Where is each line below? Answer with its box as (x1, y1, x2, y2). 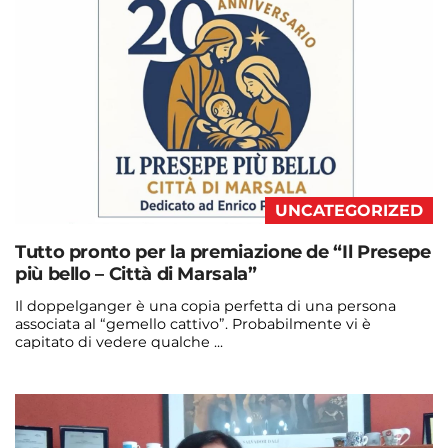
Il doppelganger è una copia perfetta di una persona (15, 296, 396, 315)
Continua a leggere (15, 360, 158, 379)
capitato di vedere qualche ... (15, 332, 223, 351)
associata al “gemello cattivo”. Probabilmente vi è (15, 314, 371, 333)
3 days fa (164, 398, 226, 417)
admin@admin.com (15, 398, 159, 417)
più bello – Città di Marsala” (15, 262, 257, 285)
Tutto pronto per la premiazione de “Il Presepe (15, 240, 431, 263)
